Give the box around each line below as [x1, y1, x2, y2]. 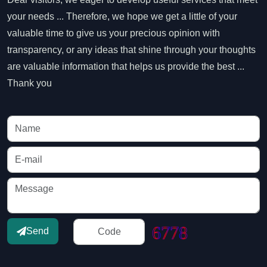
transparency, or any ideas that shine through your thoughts [7, 43, 256, 57]
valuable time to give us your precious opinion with [7, 26, 220, 40]
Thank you [7, 76, 52, 90]
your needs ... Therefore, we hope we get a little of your [7, 10, 237, 23]
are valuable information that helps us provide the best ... [7, 60, 244, 73]
